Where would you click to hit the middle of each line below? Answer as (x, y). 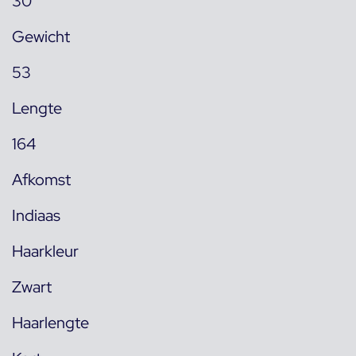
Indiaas (36, 215)
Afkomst (41, 179)
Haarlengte (50, 322)
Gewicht (41, 36)
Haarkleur (45, 251)
